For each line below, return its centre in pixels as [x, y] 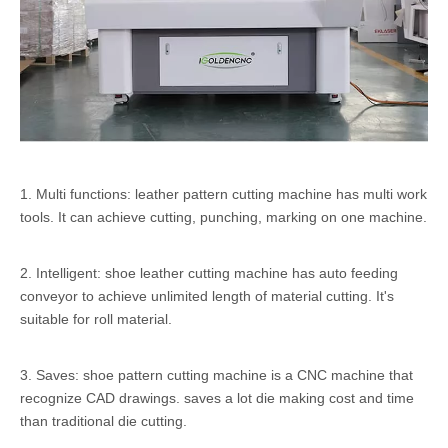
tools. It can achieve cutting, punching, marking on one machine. [223, 217]
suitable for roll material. [96, 319]
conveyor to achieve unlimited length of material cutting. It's [207, 296]
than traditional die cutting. [103, 421]
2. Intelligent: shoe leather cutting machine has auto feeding [209, 273]
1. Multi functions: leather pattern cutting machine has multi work [223, 194]
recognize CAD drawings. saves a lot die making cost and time [217, 398]
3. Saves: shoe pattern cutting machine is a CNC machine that [216, 375]
